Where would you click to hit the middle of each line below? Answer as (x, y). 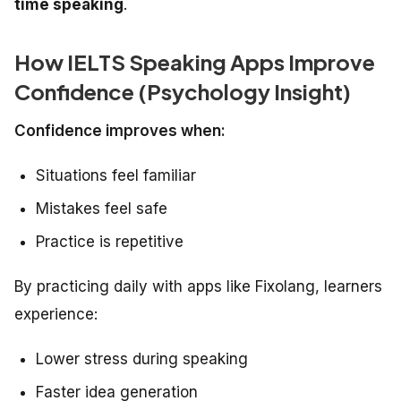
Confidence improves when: (120, 131)
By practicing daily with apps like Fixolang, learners (198, 287)
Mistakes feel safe (102, 209)
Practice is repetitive (110, 242)
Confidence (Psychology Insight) (183, 92)
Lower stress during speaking (142, 359)
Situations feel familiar (116, 176)
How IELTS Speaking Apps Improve (195, 62)
